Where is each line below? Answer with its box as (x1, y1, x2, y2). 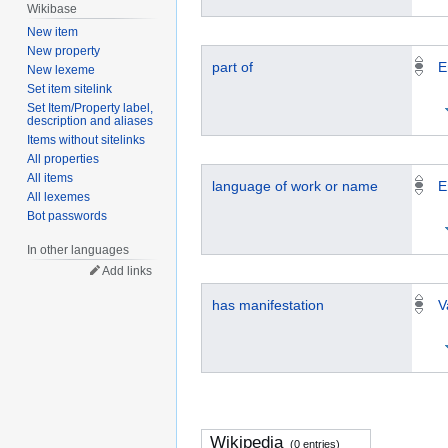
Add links (102, 264, 153, 279)
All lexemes (27, 190, 91, 205)
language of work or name (212, 177, 378, 194)
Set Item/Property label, (27, 101, 154, 116)
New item (27, 25, 79, 40)
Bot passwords (27, 209, 108, 224)
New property (27, 44, 101, 59)
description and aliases (27, 114, 154, 129)
